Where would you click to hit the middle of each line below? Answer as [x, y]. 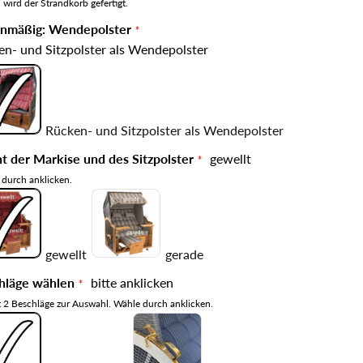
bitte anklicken [132, 282]
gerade [184, 254]
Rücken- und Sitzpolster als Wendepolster [164, 130]
